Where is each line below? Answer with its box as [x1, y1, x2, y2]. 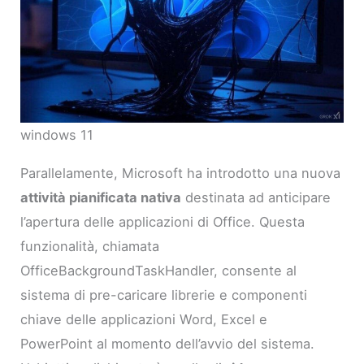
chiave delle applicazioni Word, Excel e [20, 310, 268, 327]
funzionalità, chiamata [20, 237, 160, 254]
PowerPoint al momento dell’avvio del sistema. [20, 335, 315, 352]
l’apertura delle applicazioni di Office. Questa [20, 213, 305, 230]
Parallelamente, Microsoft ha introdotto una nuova [20, 164, 341, 181]
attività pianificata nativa [20, 188, 182, 206]
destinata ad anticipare [181, 188, 331, 206]
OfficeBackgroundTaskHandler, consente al [20, 262, 297, 279]
